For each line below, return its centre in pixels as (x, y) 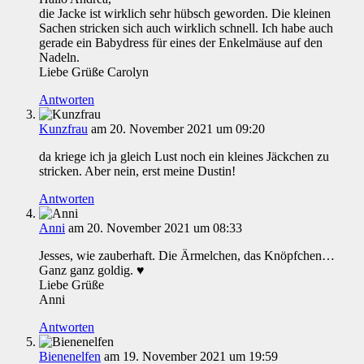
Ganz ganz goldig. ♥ (92, 270)
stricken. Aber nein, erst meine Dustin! (137, 171)
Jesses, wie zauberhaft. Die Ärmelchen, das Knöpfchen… (187, 256)
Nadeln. (59, 57)
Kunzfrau (63, 129)
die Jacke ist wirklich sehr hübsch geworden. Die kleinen (185, 13)
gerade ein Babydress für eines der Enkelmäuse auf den (181, 43)
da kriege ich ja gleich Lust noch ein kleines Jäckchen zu (184, 156)
